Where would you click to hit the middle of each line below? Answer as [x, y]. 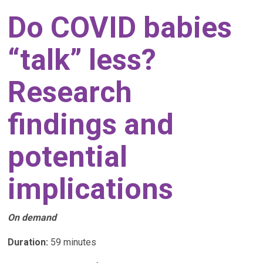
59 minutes [73, 242]
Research [70, 92]
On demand [32, 218]
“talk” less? [82, 60]
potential [68, 157]
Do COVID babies [120, 28]
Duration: [28, 242]
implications [91, 189]
